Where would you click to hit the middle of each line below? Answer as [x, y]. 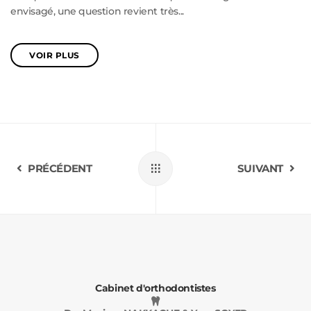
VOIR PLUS [54, 55]
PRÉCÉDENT [60, 168]
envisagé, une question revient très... [97, 11]
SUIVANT [260, 168]
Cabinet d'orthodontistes [155, 288]
